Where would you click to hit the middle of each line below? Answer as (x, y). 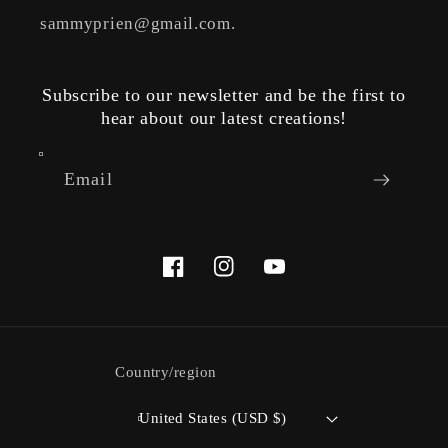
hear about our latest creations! (224, 118)
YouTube (295, 279)
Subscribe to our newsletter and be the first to (224, 95)
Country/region (166, 372)
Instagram (246, 279)
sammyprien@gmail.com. (138, 24)
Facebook (196, 279)
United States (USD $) (213, 418)
